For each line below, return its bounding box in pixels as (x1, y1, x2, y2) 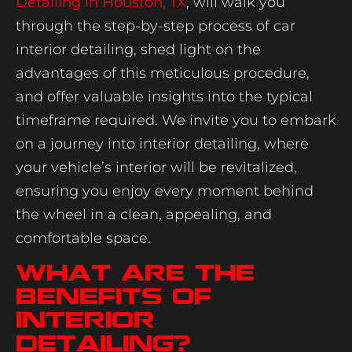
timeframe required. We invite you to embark (16, 111, 336, 129)
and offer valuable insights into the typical (16, 87, 313, 105)
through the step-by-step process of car (16, 16, 295, 35)
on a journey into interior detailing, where (16, 134, 309, 152)
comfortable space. (16, 229, 151, 247)
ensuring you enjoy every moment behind (16, 181, 313, 200)
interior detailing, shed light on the (16, 40, 261, 58)
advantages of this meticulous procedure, (16, 64, 310, 82)
